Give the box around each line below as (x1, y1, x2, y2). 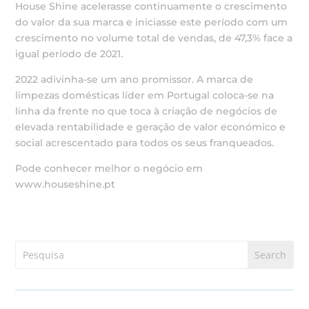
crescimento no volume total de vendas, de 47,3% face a (15, 32, 293, 44)
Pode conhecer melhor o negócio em (15, 162, 203, 175)
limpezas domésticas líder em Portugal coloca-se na (15, 89, 275, 101)
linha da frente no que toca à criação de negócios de (15, 105, 278, 117)
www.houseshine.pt (15, 178, 116, 190)
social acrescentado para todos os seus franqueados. (15, 137, 275, 149)
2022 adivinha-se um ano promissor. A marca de (15, 73, 254, 86)
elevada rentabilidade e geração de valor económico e (15, 121, 286, 133)
